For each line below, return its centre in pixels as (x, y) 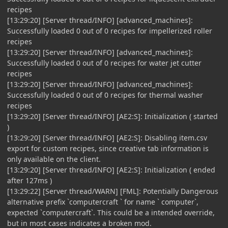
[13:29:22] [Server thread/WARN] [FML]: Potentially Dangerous (113, 191)
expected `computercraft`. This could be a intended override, (111, 212)
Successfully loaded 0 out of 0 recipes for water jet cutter (104, 63)
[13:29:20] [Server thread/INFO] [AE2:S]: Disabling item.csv (107, 137)
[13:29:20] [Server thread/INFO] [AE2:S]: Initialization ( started (112, 116)
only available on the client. (54, 159)
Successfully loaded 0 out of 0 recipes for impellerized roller (110, 31)
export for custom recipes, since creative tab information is (108, 148)
